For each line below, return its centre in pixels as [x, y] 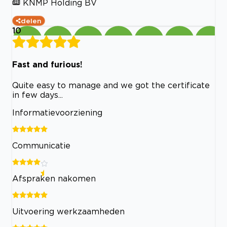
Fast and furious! [47, 65]
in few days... [37, 94]
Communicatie [41, 145]
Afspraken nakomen [54, 178]
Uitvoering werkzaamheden [68, 211]
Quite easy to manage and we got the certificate [111, 85]
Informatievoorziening [57, 112]
